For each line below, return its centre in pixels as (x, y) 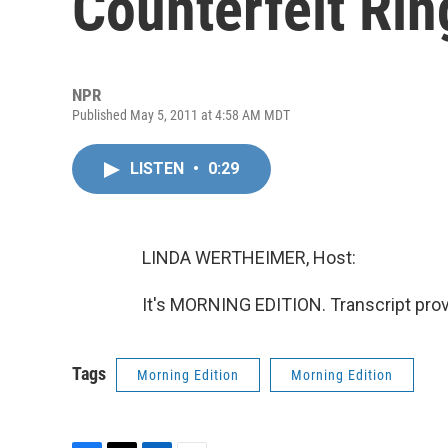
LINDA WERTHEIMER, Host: (249, 257)
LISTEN (159, 168)
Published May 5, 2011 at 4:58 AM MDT (181, 115)
